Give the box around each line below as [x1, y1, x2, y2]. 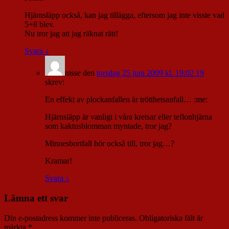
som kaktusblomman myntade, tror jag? [45, 122, 172, 131]
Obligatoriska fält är [139, 213, 203, 222]
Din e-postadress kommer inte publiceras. [4, 213, 137, 222]
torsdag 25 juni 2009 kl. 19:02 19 [97, 68, 204, 78]
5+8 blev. [25, 20, 55, 29]
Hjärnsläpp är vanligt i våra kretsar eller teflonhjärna [45, 112, 212, 122]
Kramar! [45, 156, 72, 166]
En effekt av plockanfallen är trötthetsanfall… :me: [45, 95, 208, 104]
